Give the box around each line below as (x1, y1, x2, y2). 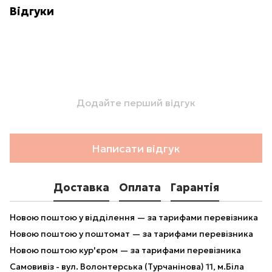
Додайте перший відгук (76, 97, 195, 109)
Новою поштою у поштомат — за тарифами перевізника (10, 228, 253, 239)
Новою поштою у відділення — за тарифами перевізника (10, 212, 258, 223)
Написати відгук (92, 141, 180, 155)
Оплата (118, 180, 161, 194)
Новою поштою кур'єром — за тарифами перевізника (10, 245, 241, 256)
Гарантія (170, 180, 219, 194)
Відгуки (10, 4, 54, 18)
